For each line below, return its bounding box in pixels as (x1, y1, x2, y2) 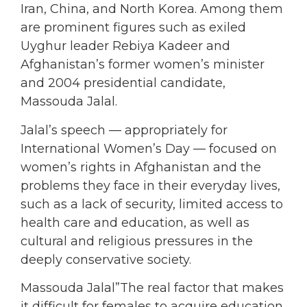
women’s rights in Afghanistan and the (21, 159, 261, 175)
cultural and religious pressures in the (21, 233, 253, 249)
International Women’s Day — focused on (21, 140, 277, 156)
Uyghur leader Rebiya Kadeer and (21, 38, 230, 54)
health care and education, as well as (21, 214, 249, 230)
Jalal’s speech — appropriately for (21, 122, 228, 138)
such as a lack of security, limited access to (21, 196, 283, 212)
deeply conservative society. (21, 251, 191, 267)
